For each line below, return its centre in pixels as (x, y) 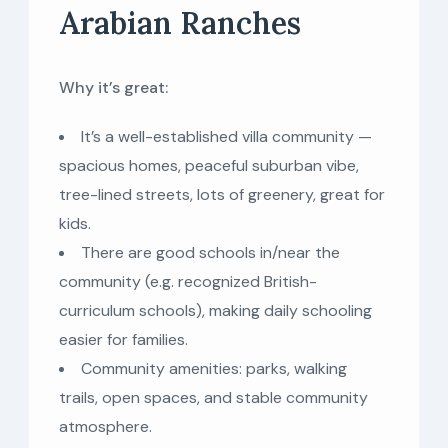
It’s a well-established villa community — (226, 136)
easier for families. (123, 339)
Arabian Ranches (180, 22)
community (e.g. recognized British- (188, 281)
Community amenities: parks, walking (214, 368)
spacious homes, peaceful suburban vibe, (209, 165)
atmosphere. (105, 426)
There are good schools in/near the (210, 252)
